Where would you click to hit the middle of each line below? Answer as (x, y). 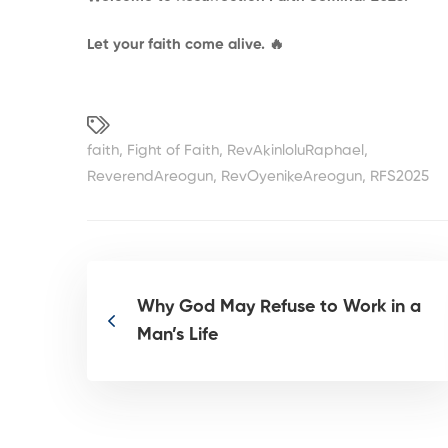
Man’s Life (177, 335)
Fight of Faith (173, 150)
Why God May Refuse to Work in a (279, 307)
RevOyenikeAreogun (291, 176)
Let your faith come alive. (178, 44)
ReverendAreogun (150, 176)
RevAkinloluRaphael (295, 150)
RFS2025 (399, 176)
